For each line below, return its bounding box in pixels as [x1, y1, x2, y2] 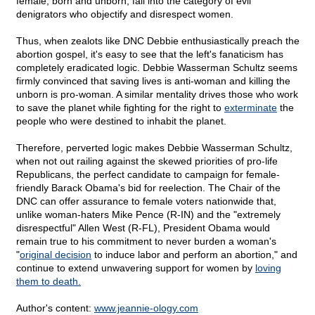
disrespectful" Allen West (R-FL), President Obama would [16, 222, 270, 234]
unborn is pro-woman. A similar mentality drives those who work [16, 89, 298, 101]
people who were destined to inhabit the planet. [16, 115, 226, 127]
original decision [20, 249, 91, 261]
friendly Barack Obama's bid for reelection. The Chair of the [16, 182, 281, 194]
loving [255, 262, 281, 274]
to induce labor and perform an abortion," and [91, 249, 297, 261]
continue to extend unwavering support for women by [16, 262, 255, 274]
